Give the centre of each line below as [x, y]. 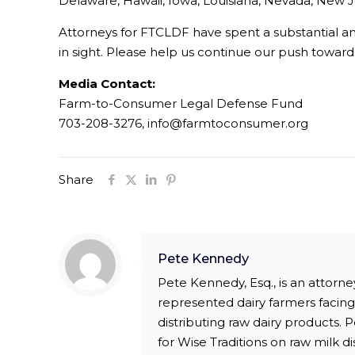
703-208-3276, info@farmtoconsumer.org [184, 124]
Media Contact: [107, 84]
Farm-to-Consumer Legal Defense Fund [181, 104]
